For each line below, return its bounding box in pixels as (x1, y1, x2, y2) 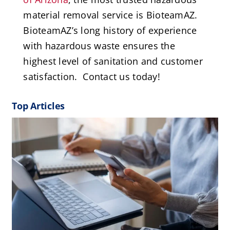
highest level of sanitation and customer (23, 55, 203, 68)
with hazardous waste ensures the (23, 40, 175, 52)
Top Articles (12, 100, 65, 112)
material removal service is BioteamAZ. (23, 9, 200, 22)
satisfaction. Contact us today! (23, 70, 160, 83)
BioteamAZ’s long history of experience (23, 24, 197, 37)
